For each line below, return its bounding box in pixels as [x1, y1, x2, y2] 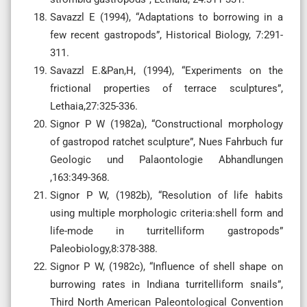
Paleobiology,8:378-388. [50, 242, 158, 255]
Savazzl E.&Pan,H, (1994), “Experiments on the [50, 64, 283, 77]
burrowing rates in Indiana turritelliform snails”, [50, 278, 283, 291]
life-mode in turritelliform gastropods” [50, 224, 283, 237]
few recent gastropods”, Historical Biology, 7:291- [50, 28, 283, 41]
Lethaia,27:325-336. [50, 99, 138, 112]
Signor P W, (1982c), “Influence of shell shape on [50, 260, 283, 273]
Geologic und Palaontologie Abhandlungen [50, 153, 283, 166]
